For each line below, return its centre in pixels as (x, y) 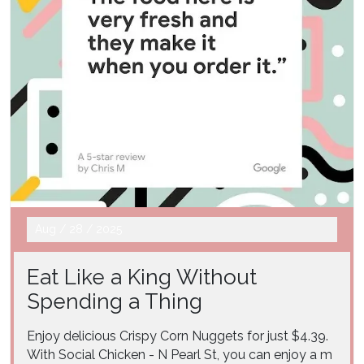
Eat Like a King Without (142, 277)
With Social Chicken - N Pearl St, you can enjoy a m (180, 354)
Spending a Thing (115, 301)
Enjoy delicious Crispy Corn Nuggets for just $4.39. (178, 336)
